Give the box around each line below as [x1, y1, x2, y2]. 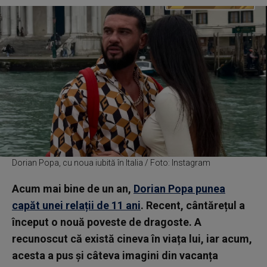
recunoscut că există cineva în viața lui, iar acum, [12, 232, 252, 245]
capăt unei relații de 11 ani [12, 198, 141, 212]
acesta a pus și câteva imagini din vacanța [12, 249, 218, 262]
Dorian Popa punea [133, 182, 225, 195]
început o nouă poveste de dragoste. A [12, 215, 201, 228]
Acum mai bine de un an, [12, 182, 133, 195]
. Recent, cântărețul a [141, 198, 245, 212]
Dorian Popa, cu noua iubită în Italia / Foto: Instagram [12, 157, 210, 167]
